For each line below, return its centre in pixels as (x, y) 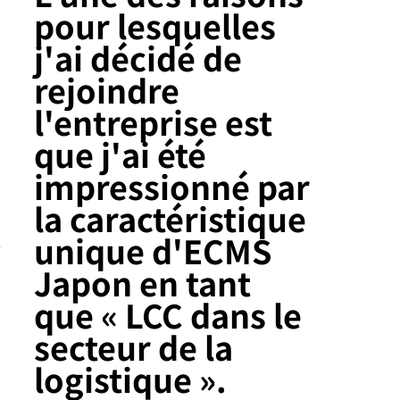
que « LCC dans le (168, 314)
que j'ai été (121, 153)
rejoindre (107, 89)
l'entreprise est (154, 121)
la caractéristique (171, 217)
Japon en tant (143, 282)
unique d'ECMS (153, 250)
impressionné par (172, 185)
